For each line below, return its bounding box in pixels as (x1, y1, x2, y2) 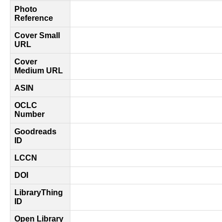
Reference (14, 14, 53, 22)
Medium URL (14, 66, 63, 75)
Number (14, 110, 45, 118)
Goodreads (14, 127, 56, 136)
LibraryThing (14, 188, 63, 197)
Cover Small (14, 31, 60, 40)
